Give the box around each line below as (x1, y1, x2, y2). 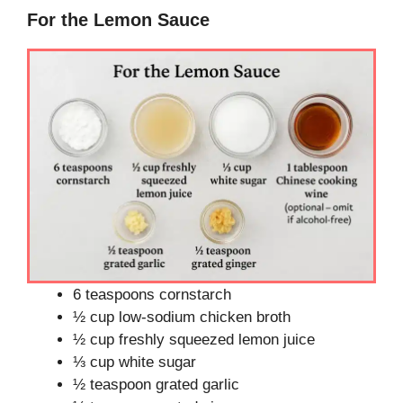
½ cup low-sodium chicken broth (73, 309, 291, 327)
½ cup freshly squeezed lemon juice (73, 331, 315, 349)
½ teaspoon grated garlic (73, 376, 239, 394)
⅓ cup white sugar (73, 354, 196, 372)
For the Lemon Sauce (27, 10, 210, 31)
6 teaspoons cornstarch (73, 286, 231, 304)
